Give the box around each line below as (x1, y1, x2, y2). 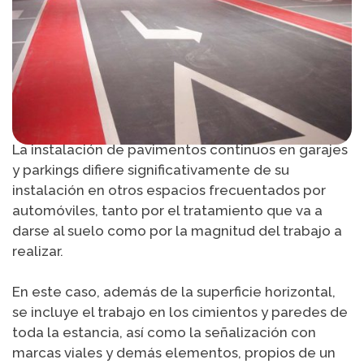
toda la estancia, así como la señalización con (12, 324, 316, 341)
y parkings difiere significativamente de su (12, 161, 289, 178)
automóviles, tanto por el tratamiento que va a (12, 201, 323, 219)
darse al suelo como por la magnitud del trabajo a (12, 222, 342, 239)
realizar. (12, 242, 63, 259)
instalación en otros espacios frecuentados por (12, 181, 326, 198)
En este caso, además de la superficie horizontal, (12, 284, 336, 301)
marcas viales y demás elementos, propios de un (12, 344, 336, 362)
